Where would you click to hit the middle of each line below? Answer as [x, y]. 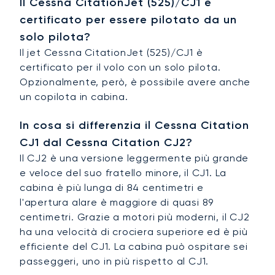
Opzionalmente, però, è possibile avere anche [135, 82]
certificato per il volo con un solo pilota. [120, 68]
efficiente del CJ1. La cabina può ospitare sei [134, 247]
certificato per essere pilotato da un [128, 20]
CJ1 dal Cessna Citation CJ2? [106, 143]
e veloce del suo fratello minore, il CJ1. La [123, 173]
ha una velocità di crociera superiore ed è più [134, 232]
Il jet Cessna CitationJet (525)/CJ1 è [111, 53]
